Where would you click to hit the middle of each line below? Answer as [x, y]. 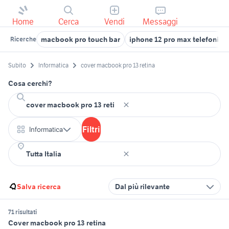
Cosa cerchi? [30, 84]
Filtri [91, 130]
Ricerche [23, 39]
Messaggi [161, 21]
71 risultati [22, 212]
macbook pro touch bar [81, 39]
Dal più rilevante [142, 187]
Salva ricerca [39, 187]
